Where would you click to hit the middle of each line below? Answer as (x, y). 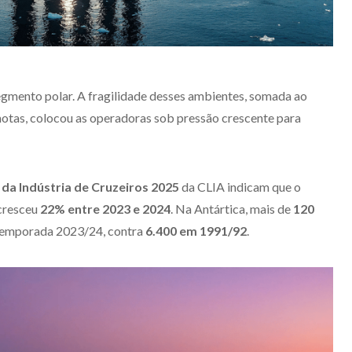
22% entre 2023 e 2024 (105, 208)
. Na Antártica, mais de (232, 208)
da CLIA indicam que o (240, 186)
